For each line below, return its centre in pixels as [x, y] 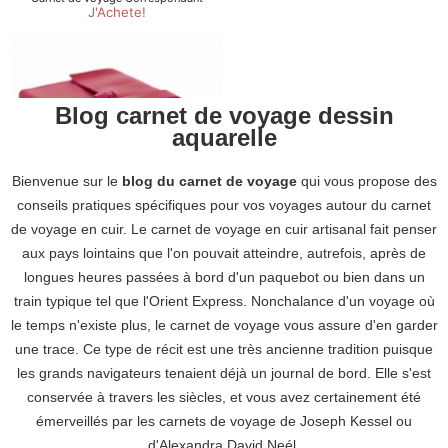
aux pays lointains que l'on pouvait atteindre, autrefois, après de [224, 253]
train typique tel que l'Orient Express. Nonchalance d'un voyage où [224, 301]
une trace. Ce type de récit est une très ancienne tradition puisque [224, 349]
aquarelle [224, 137]
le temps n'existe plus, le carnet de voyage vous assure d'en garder [224, 325]
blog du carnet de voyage [209, 181]
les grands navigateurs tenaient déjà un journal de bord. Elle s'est [224, 373]
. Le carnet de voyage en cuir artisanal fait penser [280, 229]
